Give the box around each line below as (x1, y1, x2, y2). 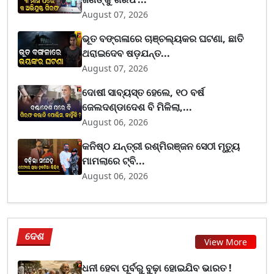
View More (204, 236, 247, 248)
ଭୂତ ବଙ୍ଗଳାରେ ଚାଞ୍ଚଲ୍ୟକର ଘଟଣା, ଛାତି (82, 31, 244, 45)
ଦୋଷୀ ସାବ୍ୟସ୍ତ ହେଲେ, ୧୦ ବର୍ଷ (82, 85, 205, 99)
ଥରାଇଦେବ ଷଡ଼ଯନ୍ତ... (82, 46, 171, 60)
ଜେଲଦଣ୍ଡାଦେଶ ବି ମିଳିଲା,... (82, 100, 193, 114)
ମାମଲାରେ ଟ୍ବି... (82, 154, 146, 168)
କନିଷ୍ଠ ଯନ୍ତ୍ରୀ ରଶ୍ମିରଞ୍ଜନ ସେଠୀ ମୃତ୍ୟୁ (82, 139, 240, 153)
